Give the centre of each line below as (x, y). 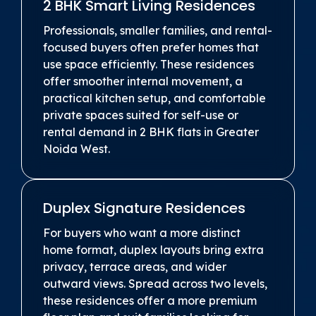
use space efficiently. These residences (148, 64)
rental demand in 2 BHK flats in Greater (151, 132)
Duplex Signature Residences (144, 208)
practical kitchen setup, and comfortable (154, 98)
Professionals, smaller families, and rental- (158, 30)
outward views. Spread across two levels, (155, 283)
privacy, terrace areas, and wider (135, 266)
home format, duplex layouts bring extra (153, 249)
